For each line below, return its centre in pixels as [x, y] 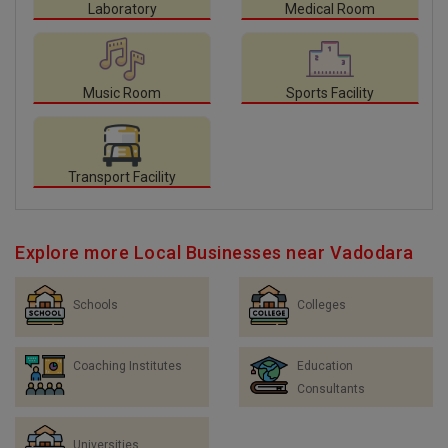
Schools [95, 305]
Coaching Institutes [127, 366]
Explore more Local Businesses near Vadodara [214, 252]
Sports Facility [330, 93]
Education [325, 366]
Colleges [321, 305]
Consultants [331, 389]
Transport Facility [122, 177]
